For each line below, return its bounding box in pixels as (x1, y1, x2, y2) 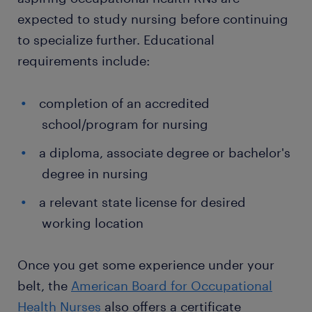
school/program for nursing (42, 116, 208, 132)
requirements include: (17, 53, 150, 68)
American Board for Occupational (71, 278, 272, 293)
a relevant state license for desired (39, 194, 246, 210)
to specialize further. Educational (17, 32, 214, 47)
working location (42, 215, 143, 231)
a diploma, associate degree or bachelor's (39, 145, 290, 160)
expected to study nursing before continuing (17, 11, 288, 26)
